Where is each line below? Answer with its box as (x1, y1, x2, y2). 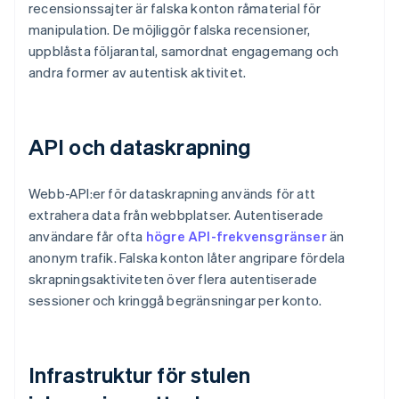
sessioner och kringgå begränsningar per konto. (28, 291, 322, 310)
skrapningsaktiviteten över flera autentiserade (28, 270, 318, 289)
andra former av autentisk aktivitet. (28, 63, 247, 82)
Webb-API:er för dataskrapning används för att (28, 184, 316, 203)
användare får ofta (28, 227, 146, 246)
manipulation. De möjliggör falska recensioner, (28, 20, 311, 39)
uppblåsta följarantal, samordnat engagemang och (28, 42, 339, 61)
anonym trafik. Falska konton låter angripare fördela (28, 248, 346, 267)
